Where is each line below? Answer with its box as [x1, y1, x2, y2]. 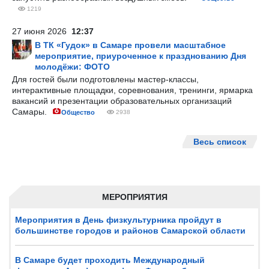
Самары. [12, 107, 49, 116]
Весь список [193, 137, 246, 147]
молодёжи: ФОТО [35, 62, 110, 71]
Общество [61, 109, 95, 116]
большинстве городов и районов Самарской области [15, 226, 246, 235]
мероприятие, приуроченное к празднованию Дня [35, 51, 246, 61]
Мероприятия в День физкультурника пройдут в [15, 215, 222, 225]
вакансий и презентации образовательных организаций [12, 96, 232, 106]
